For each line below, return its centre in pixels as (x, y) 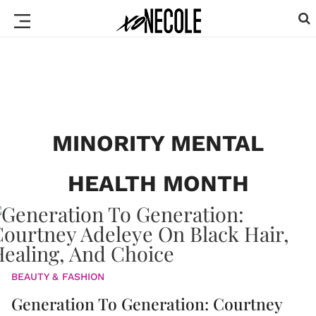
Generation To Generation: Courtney (147, 304)
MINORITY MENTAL (158, 143)
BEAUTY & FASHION (58, 276)
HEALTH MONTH (158, 183)
